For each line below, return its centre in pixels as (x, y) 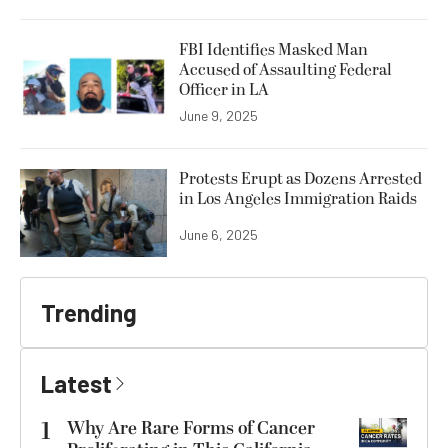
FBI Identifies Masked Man (273, 49)
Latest (76, 384)
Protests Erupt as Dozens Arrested (300, 179)
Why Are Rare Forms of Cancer (191, 429)
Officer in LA (224, 89)
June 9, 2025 (218, 115)
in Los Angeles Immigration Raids (298, 199)
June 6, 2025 (218, 235)
